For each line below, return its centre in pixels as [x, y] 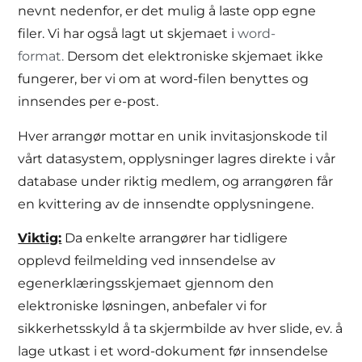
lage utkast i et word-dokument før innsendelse [173, 351]
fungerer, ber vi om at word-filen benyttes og [164, 79]
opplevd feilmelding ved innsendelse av [147, 260]
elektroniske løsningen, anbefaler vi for [143, 305]
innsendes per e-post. [90, 102]
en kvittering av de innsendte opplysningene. [166, 204]
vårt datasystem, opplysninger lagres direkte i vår [177, 158]
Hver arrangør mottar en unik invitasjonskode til [173, 136]
